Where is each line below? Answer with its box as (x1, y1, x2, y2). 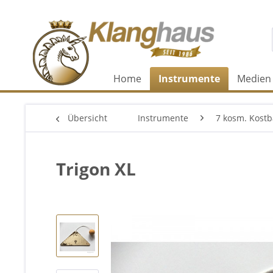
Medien (237, 72, 271, 85)
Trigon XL (56, 157, 136, 180)
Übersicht (68, 112, 107, 124)
